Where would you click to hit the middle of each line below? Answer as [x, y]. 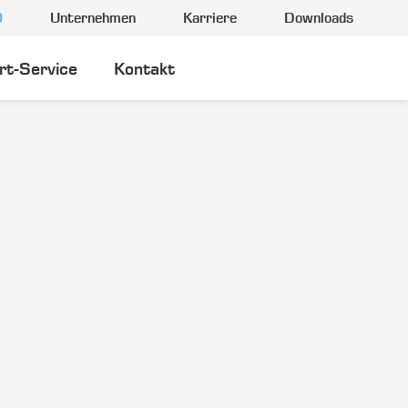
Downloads [319, 18]
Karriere [210, 18]
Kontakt [144, 69]
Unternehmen [93, 18]
